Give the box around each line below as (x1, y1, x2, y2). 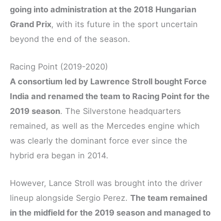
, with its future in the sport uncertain (51, 19, 198, 29)
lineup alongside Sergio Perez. (10, 193, 130, 203)
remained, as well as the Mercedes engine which (10, 120, 200, 131)
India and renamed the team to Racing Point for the (10, 91, 210, 101)
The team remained (130, 193, 207, 203)
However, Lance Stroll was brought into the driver (10, 178, 202, 188)
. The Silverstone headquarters (60, 106, 181, 116)
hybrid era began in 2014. (10, 150, 109, 160)
